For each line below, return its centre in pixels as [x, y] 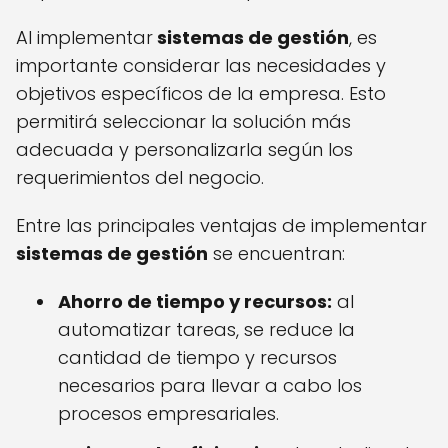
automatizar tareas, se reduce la [206, 330]
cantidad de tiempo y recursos [197, 358]
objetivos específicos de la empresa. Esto [201, 94]
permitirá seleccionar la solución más [183, 122]
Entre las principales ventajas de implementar [221, 226]
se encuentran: [276, 254]
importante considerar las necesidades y [201, 66]
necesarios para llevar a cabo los [210, 386]
